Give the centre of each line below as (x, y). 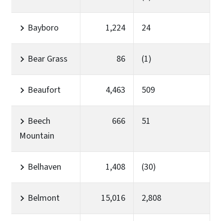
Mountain (37, 136)
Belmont (44, 198)
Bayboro (43, 28)
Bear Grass (48, 59)
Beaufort (44, 90)
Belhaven (44, 167)
